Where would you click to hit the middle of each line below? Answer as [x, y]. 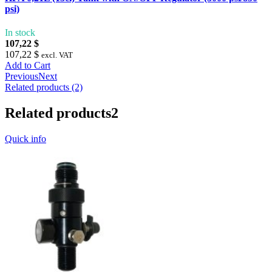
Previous [22, 76]
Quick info [25, 139]
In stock [20, 33]
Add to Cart [28, 66]
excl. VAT [57, 55]
